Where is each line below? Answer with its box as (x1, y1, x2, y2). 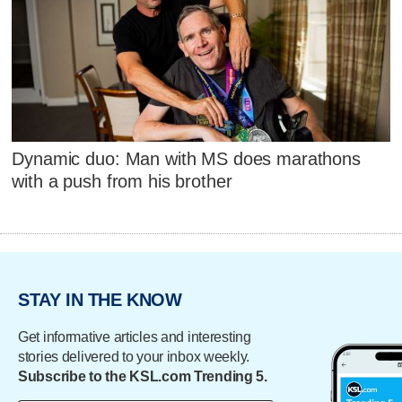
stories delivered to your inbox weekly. (18, 348, 250, 364)
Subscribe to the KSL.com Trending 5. (18, 368, 267, 384)
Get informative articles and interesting (18, 328, 251, 345)
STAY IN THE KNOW (18, 290, 182, 310)
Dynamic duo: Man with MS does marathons (12, 149, 361, 170)
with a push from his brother (12, 171, 232, 192)
